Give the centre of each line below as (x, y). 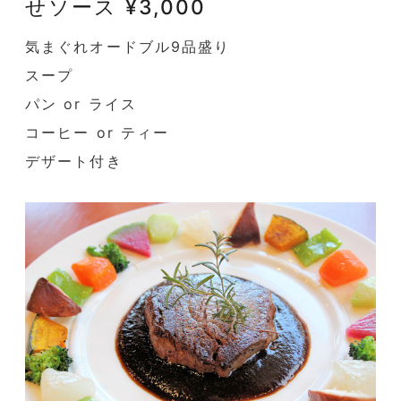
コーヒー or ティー (98, 133)
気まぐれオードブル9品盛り (128, 47)
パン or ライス (81, 104)
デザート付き (74, 162)
